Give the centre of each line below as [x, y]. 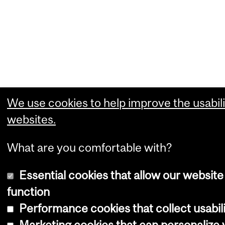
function [28, 192]
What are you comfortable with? [90, 147]
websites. [31, 120]
